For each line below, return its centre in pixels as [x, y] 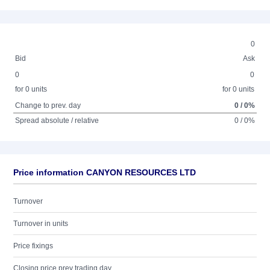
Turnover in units [41, 224]
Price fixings [33, 246]
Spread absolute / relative [57, 121]
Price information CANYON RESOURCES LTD [105, 172]
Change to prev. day [48, 105]
